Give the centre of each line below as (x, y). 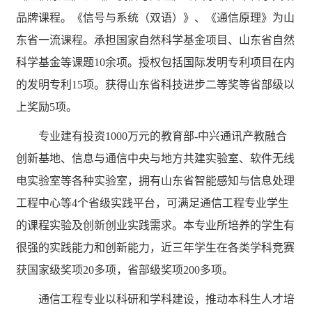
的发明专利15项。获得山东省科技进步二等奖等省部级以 (156, 85)
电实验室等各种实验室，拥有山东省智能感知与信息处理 (156, 181)
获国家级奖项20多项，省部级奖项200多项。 (125, 270)
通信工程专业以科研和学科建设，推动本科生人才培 (167, 299)
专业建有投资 (72, 136)
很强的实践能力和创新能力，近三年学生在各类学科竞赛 (156, 248)
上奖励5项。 (47, 107)
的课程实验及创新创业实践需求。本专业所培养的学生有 (156, 225)
